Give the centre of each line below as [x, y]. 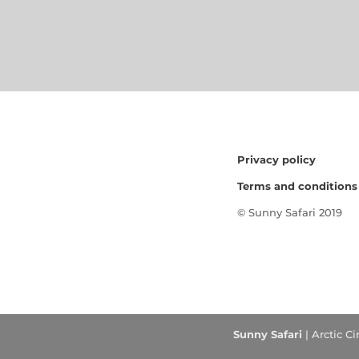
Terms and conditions [297, 186]
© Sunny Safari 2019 [289, 212]
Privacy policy [276, 159]
